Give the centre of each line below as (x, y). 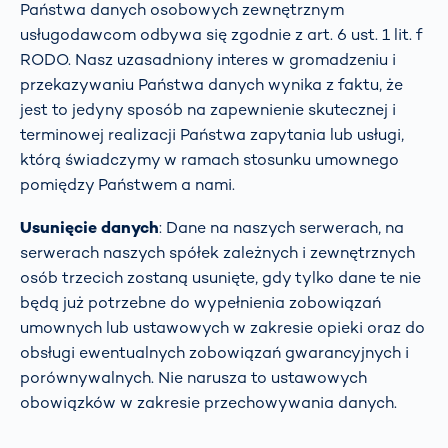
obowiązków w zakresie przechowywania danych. (208, 402)
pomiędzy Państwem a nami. (127, 184)
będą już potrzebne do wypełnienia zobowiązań (200, 302)
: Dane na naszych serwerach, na (281, 227)
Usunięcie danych (89, 227)
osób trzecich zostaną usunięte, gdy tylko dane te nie (220, 277)
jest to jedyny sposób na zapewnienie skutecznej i (208, 109)
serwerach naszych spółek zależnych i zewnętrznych (217, 252)
